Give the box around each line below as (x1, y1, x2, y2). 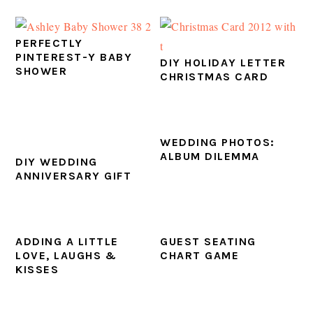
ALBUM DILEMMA (160, 150, 260, 163)
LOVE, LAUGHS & (15, 249, 117, 263)
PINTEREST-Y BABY (15, 50, 133, 64)
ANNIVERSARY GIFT (15, 169, 132, 183)
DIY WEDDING (15, 155, 98, 169)
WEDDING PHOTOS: (160, 136, 275, 150)
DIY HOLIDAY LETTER (160, 56, 286, 70)
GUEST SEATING (160, 235, 256, 249)
